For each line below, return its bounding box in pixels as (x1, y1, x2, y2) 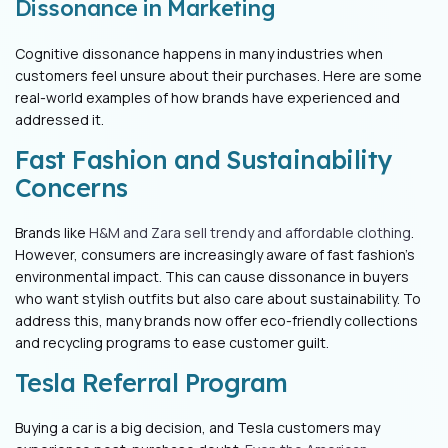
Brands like (15, 223, 89, 243)
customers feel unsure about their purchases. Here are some (15, 66, 422, 86)
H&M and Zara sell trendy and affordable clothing (89, 223, 411, 243)
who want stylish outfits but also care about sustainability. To (15, 289, 421, 309)
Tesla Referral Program (15, 367, 288, 399)
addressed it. (15, 110, 104, 130)
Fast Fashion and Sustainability (15, 144, 392, 176)
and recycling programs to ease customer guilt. (15, 333, 329, 353)
